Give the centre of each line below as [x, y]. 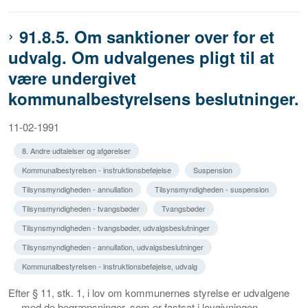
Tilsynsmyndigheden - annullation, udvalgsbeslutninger [113, 247]
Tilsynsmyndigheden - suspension [212, 189]
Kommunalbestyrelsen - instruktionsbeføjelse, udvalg [110, 266]
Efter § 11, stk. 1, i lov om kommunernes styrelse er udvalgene [149, 293]
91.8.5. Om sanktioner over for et [147, 37]
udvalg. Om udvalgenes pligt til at [141, 57]
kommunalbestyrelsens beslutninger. [154, 99]
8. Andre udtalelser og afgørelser [76, 151]
